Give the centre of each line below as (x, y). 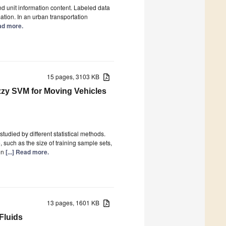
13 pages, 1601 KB (75, 202)
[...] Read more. (27, 152)
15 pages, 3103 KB (75, 76)
